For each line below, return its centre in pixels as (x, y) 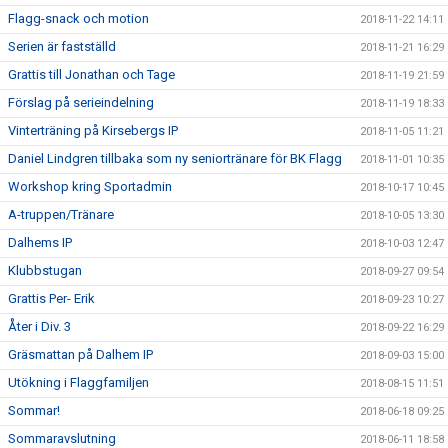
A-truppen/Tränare (61, 214)
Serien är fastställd (62, 46)
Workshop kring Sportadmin (90, 186)
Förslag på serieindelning (81, 102)
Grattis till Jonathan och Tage (91, 74)
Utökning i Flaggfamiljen (78, 382)
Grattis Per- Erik (51, 298)
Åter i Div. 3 (39, 326)
